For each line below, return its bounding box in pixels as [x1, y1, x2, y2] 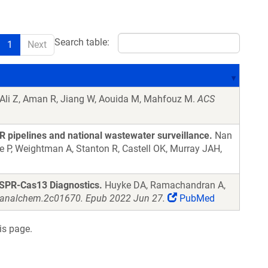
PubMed [177, 193, 215, 204]
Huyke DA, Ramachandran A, [102, 179, 226, 191]
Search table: [54, 36, 109, 48]
